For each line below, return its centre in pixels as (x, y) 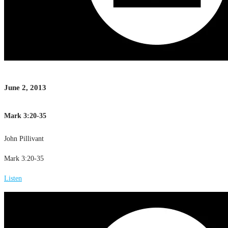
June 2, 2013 (25, 87)
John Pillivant (24, 138)
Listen (13, 178)
